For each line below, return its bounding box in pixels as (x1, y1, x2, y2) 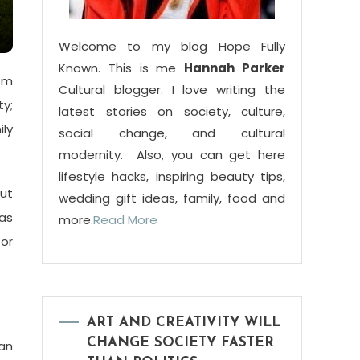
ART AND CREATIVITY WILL (87, 316, 280, 330)
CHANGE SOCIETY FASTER (87, 336, 274, 350)
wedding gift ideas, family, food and (59, 190, 285, 207)
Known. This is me (59, 59, 185, 77)
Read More (93, 211, 157, 229)
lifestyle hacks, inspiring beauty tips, (59, 168, 285, 186)
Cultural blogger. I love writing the (59, 81, 285, 99)
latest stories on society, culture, (59, 103, 285, 121)
